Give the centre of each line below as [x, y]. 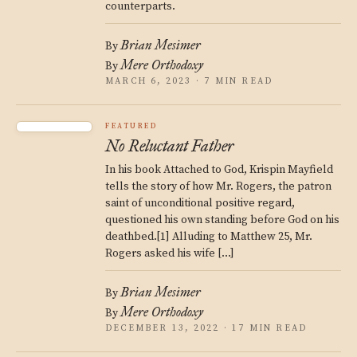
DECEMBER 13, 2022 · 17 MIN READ [206, 328]
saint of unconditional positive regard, [200, 203]
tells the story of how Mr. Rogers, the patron [218, 186]
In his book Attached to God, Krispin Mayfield [219, 170]
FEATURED [131, 126]
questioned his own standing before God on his [222, 220]
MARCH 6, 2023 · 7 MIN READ [189, 81]
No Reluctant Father [169, 146]
